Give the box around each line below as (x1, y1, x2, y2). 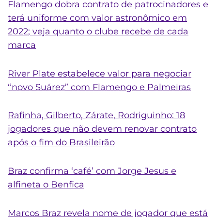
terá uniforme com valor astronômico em (8, 13, 187, 24)
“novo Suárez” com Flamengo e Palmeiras (8, 81, 191, 93)
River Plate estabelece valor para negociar (8, 68, 191, 79)
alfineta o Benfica (8, 179, 84, 190)
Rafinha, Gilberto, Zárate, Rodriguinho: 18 (8, 110, 185, 121)
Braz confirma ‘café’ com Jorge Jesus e (8, 166, 176, 177)
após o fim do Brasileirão (8, 137, 115, 148)
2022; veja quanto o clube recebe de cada (8, 26, 188, 37)
